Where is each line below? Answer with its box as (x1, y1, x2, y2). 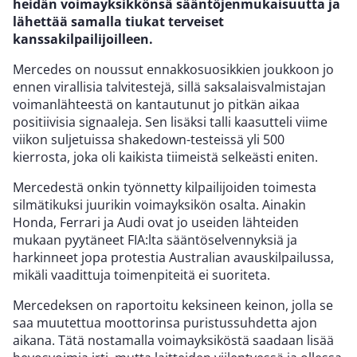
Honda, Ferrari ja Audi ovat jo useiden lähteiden (13, 213, 299, 231)
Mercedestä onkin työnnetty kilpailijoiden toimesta (13, 178, 316, 196)
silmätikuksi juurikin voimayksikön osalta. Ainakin (13, 195, 306, 214)
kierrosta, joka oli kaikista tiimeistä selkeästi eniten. (13, 147, 318, 166)
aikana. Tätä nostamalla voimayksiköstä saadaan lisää (13, 331, 334, 349)
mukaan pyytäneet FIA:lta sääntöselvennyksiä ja (13, 230, 297, 249)
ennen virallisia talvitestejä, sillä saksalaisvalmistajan (13, 77, 326, 96)
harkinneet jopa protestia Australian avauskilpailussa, (13, 248, 334, 266)
